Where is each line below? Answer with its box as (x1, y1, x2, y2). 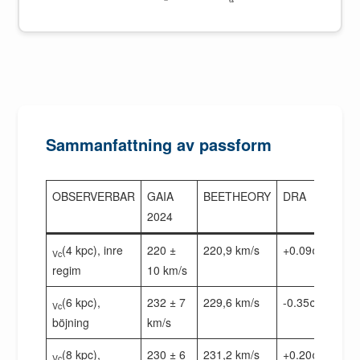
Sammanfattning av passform (46, 133, 272, 157)
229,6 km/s (203, 294, 260, 311)
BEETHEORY (203, 188, 272, 205)
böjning (52, 314, 90, 331)
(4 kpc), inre (62, 242, 124, 259)
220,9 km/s (203, 242, 260, 259)
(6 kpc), (62, 294, 101, 311)
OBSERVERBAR (52, 188, 136, 205)
